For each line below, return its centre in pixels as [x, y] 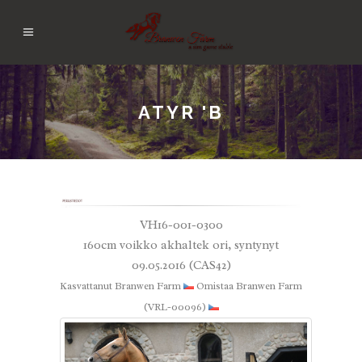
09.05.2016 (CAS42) [181, 265]
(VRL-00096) [176, 307]
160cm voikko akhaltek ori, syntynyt [181, 245]
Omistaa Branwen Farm [248, 286]
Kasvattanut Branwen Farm [122, 286]
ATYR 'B [181, 112]
